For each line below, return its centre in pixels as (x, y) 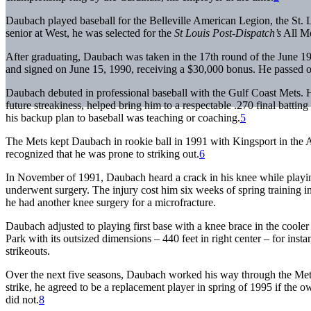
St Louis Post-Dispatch (225, 33)
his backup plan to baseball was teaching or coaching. (123, 117)
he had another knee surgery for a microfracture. (111, 202)
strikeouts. (28, 251)
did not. (22, 299)
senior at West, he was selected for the (90, 33)
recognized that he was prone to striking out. (102, 153)
